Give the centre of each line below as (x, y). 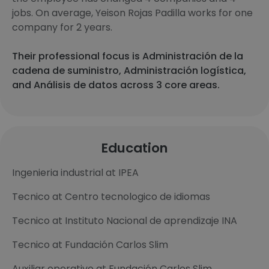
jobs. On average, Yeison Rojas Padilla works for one (132, 13)
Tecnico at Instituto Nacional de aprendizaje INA (125, 221)
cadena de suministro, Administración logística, (129, 71)
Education (134, 148)
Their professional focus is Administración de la (128, 56)
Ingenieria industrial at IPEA (75, 173)
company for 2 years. (62, 27)
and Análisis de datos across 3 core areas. (116, 85)
